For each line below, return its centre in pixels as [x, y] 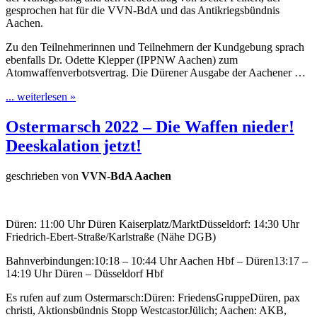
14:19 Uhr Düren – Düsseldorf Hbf [85, 273]
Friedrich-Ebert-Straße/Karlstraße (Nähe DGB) [111, 236]
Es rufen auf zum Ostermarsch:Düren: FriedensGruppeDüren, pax [153, 297]
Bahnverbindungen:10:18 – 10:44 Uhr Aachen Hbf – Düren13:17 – [157, 260]
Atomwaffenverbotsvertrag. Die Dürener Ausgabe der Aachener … [156, 73]
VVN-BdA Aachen [126, 175]
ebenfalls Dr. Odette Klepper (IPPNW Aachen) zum [122, 60]
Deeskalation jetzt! [74, 145]
